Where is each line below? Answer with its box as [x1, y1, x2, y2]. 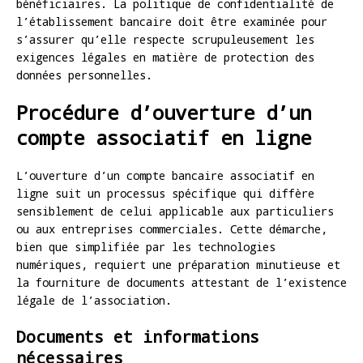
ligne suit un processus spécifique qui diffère [16, 185, 314, 201]
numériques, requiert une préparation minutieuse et [16, 256, 340, 272]
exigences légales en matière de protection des [16, 49, 314, 65]
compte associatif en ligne [16, 124, 311, 151]
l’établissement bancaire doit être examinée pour [16, 13, 327, 29]
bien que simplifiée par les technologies [16, 238, 275, 254]
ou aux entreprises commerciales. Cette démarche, [16, 220, 327, 237]
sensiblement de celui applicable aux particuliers [16, 203, 334, 219]
